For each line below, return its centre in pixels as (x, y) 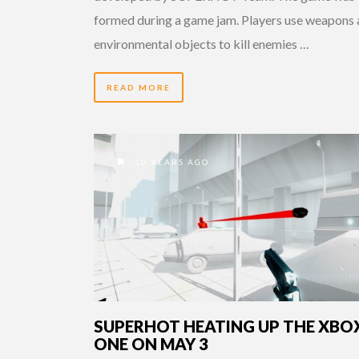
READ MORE (139, 87)
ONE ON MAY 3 (151, 343)
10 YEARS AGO (170, 161)
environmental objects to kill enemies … (202, 43)
